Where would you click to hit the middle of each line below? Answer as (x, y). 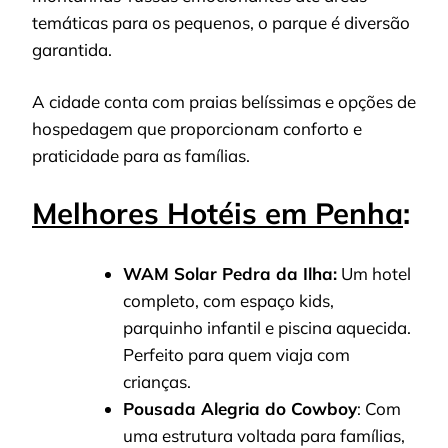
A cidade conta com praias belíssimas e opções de (224, 102)
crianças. (157, 381)
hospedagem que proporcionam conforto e (197, 129)
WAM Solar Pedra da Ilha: (230, 273)
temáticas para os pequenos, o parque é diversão (221, 22)
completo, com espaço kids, (228, 300)
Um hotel (374, 273)
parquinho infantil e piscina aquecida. (267, 327)
